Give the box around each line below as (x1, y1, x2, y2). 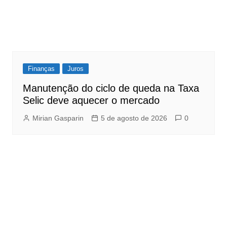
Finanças (27, 65, 55, 73)
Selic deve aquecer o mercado (22, 95, 160, 106)
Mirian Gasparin (32, 114, 84, 123)
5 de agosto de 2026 (100, 114, 167, 123)
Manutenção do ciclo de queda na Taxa (22, 83, 199, 94)
